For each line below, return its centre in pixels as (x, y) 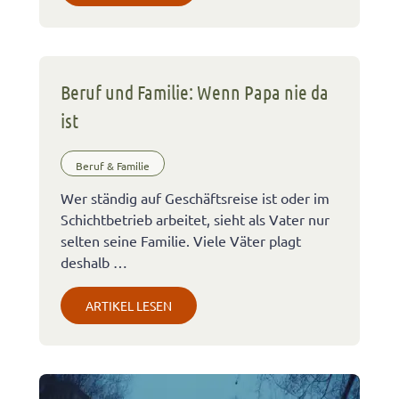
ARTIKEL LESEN (129, 306)
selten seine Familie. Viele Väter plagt (181, 241)
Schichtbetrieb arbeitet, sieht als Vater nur (195, 220)
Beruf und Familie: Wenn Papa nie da (195, 92)
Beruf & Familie (113, 165)
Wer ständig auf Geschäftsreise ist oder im (195, 198)
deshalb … (94, 262)
